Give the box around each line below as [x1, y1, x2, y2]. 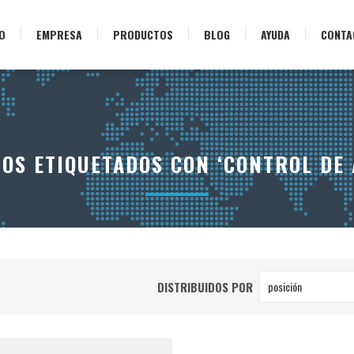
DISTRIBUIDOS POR [157, 278, 253, 296]
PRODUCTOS [113, 26, 173, 43]
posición [268, 278, 302, 295]
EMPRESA [36, 26, 82, 43]
